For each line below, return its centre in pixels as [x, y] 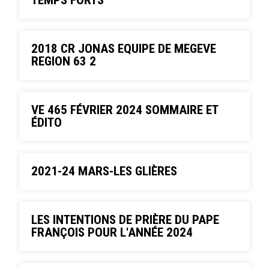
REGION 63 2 [64, 61]
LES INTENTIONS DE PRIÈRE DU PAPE [125, 220]
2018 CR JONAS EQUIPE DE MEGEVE [124, 49]
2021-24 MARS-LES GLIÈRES [104, 171]
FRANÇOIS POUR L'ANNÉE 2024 [112, 232]
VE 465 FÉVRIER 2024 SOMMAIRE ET [125, 110]
